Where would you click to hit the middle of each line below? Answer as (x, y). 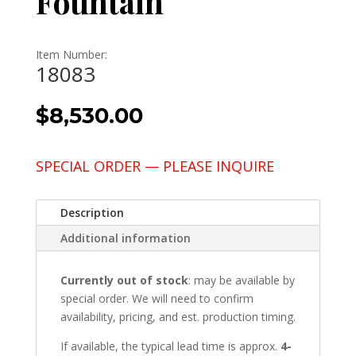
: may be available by (241, 281)
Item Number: (71, 55)
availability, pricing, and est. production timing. (178, 317)
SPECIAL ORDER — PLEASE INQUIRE (155, 166)
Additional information (125, 238)
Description (92, 213)
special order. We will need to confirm (157, 299)
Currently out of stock (124, 281)
